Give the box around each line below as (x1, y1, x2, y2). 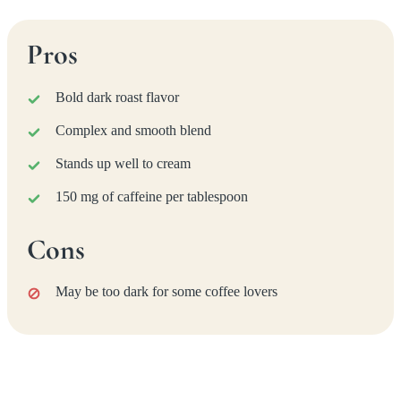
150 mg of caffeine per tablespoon (55, 188, 249, 204)
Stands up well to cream (55, 155, 192, 171)
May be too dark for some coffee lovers (55, 283, 278, 299)
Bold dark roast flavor (55, 89, 180, 105)
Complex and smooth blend (55, 122, 212, 138)
